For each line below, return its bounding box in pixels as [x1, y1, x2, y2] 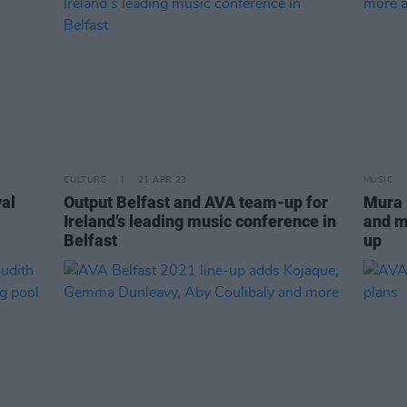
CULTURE [64, 175, 106, 184]
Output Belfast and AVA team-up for [64, 193, 328, 212]
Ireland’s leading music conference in [64, 212, 336, 231]
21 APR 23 [137, 175, 187, 184]
